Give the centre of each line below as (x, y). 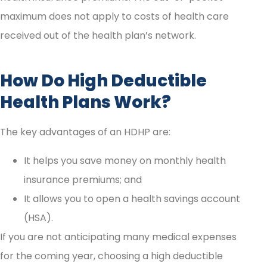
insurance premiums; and (83, 180)
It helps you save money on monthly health (125, 161)
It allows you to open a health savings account (132, 199)
